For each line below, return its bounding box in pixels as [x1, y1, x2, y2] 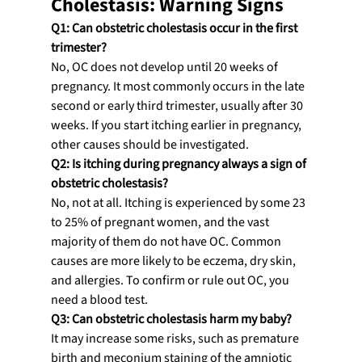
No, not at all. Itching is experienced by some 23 [50, 193, 308, 212]
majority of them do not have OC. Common [50, 232, 284, 250]
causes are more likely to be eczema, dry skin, [50, 251, 298, 270]
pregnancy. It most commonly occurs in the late [50, 77, 307, 95]
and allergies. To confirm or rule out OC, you [50, 271, 292, 289]
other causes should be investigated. [50, 135, 249, 154]
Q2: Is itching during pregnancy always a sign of [50, 154, 309, 173]
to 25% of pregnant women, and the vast [50, 213, 271, 231]
